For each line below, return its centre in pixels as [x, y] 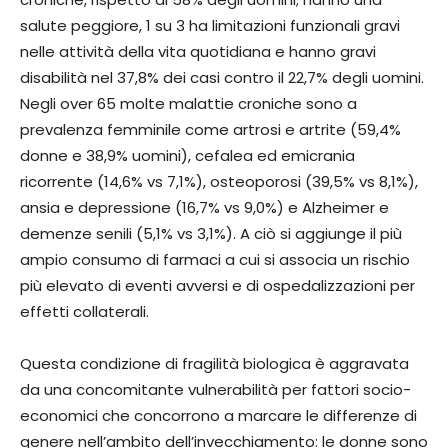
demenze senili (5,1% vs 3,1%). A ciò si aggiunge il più [211, 233]
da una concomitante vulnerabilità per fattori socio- [215, 389]
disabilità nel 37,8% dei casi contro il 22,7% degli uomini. [222, 77]
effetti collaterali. [84, 311]
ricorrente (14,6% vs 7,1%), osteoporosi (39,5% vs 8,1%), [219, 181]
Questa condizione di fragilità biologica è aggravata [214, 363]
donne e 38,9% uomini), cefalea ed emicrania [187, 155]
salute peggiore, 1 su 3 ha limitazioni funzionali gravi [210, 25]
